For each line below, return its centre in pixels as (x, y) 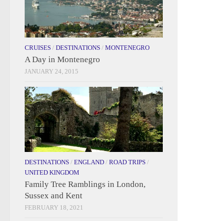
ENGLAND (89, 162)
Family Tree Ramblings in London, (85, 184)
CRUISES (38, 47)
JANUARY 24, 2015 (52, 71)
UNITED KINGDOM (52, 172)
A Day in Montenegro (62, 59)
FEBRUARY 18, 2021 (54, 207)
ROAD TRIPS (127, 162)
